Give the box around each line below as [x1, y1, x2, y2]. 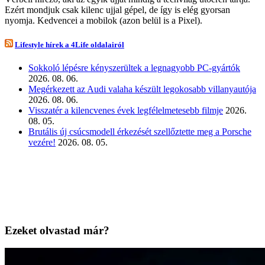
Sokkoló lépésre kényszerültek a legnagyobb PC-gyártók [28, 62, 240, 73]
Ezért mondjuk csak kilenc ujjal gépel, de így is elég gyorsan [5, 4, 230, 15]
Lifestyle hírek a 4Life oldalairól [15, 40, 124, 49]
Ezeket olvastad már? [5, 224, 109, 237]
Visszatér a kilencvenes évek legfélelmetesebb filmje [28, 105, 223, 115]
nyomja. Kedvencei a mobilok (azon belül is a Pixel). [5, 15, 202, 25]
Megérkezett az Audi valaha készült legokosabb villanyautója [28, 83, 256, 94]
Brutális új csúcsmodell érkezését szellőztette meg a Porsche [28, 126, 251, 137]
